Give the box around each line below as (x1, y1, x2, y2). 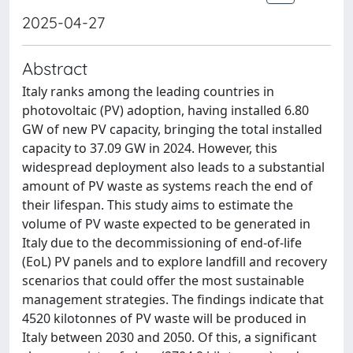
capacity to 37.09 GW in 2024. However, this (22, 139, 277, 157)
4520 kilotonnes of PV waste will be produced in (22, 310, 307, 327)
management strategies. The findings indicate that (22, 291, 324, 308)
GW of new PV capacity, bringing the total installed (22, 121, 322, 138)
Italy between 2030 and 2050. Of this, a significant (22, 329, 317, 346)
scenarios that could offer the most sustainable (22, 272, 304, 289)
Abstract (22, 58, 87, 79)
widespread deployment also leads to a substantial (22, 158, 325, 176)
